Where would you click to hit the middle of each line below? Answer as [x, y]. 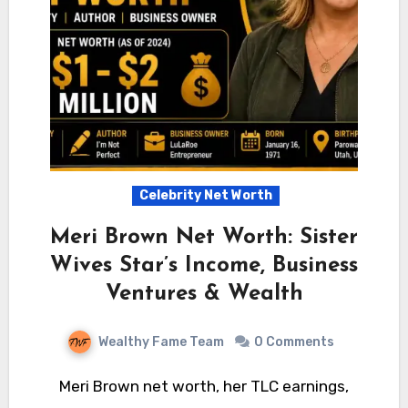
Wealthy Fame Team [162, 342]
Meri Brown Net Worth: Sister [204, 237]
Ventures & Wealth [204, 294]
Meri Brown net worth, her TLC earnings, [65, 386]
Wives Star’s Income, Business [204, 265]
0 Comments [294, 342]
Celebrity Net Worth [206, 195]
